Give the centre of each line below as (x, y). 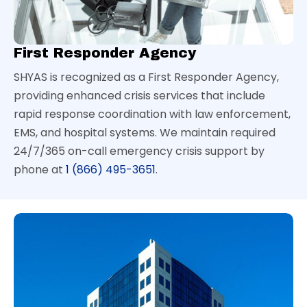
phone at (40, 169)
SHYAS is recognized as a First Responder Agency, (146, 77)
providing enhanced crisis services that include (139, 95)
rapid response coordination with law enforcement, (152, 114)
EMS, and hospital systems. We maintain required (145, 132)
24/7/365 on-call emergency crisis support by (139, 151)
